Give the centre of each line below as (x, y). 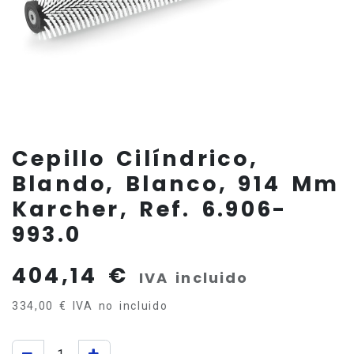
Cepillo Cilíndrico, (135, 158)
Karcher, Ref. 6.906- (150, 209)
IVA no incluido (120, 305)
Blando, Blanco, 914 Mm (176, 183)
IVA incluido (194, 277)
